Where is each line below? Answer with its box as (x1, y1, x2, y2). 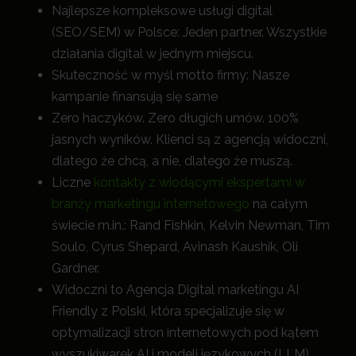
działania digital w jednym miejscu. (52, 46, 257, 62)
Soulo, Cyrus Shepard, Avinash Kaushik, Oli (52, 239, 298, 255)
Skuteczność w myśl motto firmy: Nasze (52, 68, 289, 83)
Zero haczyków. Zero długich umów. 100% (52, 110, 299, 126)
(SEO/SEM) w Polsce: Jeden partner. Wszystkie (52, 25, 327, 41)
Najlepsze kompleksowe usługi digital (52, 3, 273, 19)
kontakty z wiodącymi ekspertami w (94, 175, 305, 191)
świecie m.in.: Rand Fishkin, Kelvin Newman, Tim (52, 218, 330, 234)
